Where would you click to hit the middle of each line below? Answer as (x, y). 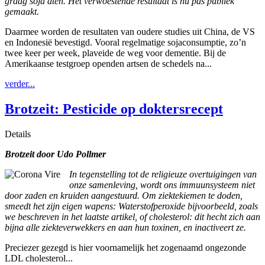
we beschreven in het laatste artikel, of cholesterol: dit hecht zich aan (132, 217)
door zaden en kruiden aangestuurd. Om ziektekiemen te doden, (124, 196)
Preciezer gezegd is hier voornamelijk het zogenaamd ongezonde (125, 248)
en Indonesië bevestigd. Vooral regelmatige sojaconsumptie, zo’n (125, 43)
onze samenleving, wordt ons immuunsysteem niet (162, 185)
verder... (20, 84)
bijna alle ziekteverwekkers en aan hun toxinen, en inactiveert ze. (125, 228)
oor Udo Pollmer (74, 154)
